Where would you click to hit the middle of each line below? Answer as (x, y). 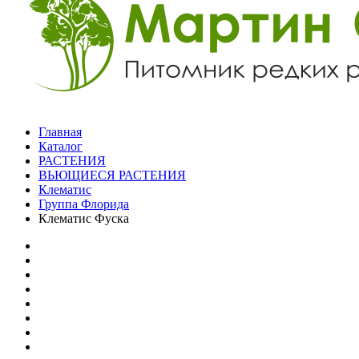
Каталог (61, 146)
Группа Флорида (84, 204)
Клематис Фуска (84, 218)
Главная (60, 132)
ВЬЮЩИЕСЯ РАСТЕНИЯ (112, 175)
